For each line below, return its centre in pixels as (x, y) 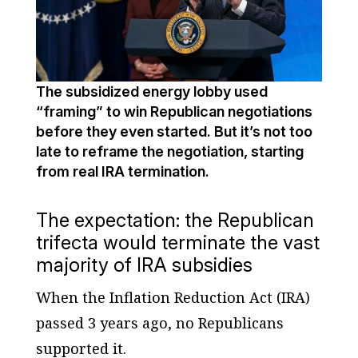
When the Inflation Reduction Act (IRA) (173, 297)
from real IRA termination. (122, 171)
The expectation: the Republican (175, 220)
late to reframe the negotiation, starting (169, 151)
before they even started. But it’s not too (174, 131)
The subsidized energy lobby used (151, 91)
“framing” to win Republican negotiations (174, 111)
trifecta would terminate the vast (177, 242)
